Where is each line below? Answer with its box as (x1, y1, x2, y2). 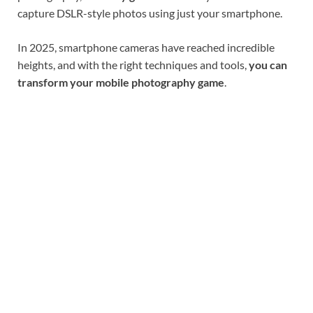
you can (249, 57, 287, 71)
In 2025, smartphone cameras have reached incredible (17, 40, 275, 54)
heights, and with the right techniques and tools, (17, 57, 249, 71)
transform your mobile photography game (17, 75, 224, 89)
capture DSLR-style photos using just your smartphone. (17, 6, 282, 20)
